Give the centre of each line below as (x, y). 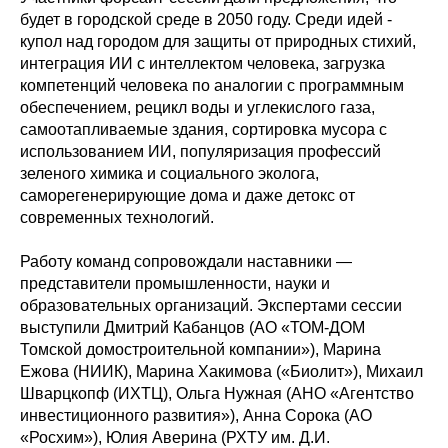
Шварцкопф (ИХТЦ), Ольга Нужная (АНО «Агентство (217, 393)
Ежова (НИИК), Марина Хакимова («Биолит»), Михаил (221, 371)
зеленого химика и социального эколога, (169, 173)
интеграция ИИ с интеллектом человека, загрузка (202, 63)
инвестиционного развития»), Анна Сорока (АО (196, 415)
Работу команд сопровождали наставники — (186, 261)
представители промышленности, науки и (175, 283)
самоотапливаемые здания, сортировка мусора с (203, 129)
